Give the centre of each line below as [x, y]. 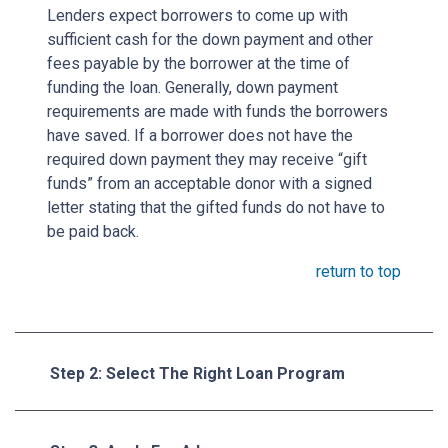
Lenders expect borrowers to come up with [197, 15]
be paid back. [93, 231]
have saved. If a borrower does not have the [200, 135]
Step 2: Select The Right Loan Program [197, 373]
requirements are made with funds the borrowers [217, 111]
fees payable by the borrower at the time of [198, 63]
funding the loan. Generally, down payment [192, 87]
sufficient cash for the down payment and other [210, 39]
